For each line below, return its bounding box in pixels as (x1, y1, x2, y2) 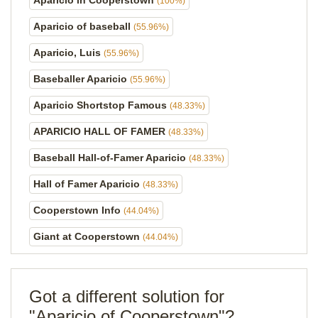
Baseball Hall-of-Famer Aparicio (33, 152, 189, 163)
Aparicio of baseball (33, 21, 133, 32)
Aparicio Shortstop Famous (33, 99, 170, 111)
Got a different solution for (29, 287, 224, 306)
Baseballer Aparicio (33, 73, 130, 84)
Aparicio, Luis (33, 47, 104, 58)
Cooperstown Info (33, 204, 124, 216)
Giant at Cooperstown (33, 231, 143, 242)
